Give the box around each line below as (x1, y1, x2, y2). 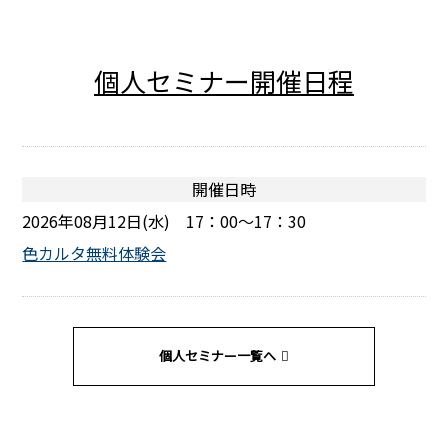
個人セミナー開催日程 (94, 62, 354, 99)
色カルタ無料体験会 (22, 241, 167, 265)
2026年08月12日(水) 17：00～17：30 (22, 209, 307, 233)
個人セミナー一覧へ (159, 346, 276, 365)
